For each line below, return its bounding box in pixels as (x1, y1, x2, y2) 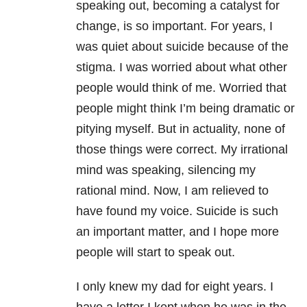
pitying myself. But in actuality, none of (76, 122, 285, 136)
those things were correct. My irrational (76, 143, 288, 157)
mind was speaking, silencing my (76, 163, 256, 177)
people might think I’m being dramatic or (76, 101, 295, 116)
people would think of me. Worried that (76, 81, 286, 95)
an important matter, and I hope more (76, 225, 279, 239)
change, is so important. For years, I (76, 19, 273, 34)
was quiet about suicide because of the (76, 40, 288, 54)
